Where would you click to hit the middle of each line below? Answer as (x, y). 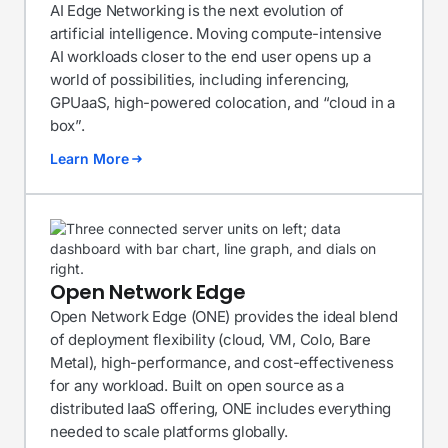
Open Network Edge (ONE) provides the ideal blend (224, 316)
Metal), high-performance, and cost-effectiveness (222, 362)
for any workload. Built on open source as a (197, 385)
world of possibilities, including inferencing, (200, 79)
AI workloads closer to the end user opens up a (210, 56)
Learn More (89, 158)
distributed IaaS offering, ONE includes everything (221, 408)
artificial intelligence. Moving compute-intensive (216, 33)
